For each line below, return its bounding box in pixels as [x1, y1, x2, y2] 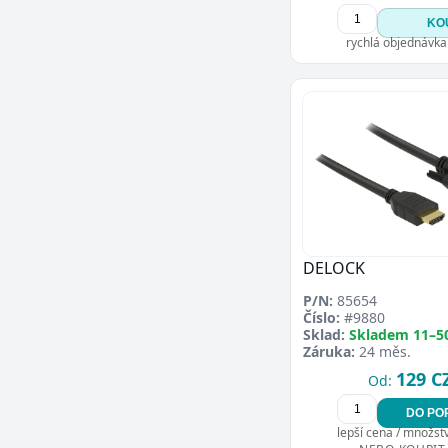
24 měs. [355, 341, 411, 361]
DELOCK [303, 256, 365, 279]
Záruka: [303, 341, 355, 361]
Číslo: [303, 307, 340, 327]
